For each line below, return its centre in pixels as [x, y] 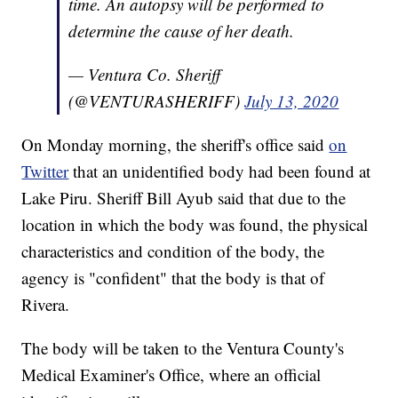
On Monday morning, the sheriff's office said [175, 145]
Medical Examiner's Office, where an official [171, 375]
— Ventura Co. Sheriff [145, 75]
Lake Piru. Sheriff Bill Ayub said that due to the [184, 198]
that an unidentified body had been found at [220, 171]
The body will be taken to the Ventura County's [183, 348]
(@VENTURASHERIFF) [157, 101]
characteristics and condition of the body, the [173, 251]
